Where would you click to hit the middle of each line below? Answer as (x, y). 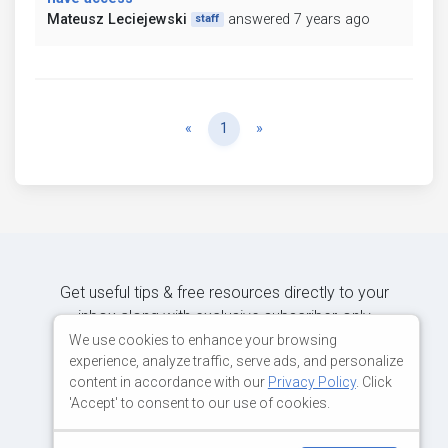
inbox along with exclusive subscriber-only (224, 316)
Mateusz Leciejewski (117, 19)
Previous (219, 127)
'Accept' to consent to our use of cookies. (199, 402)
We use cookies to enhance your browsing (202, 339)
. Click (373, 381)
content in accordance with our (168, 381)
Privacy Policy (311, 381)
